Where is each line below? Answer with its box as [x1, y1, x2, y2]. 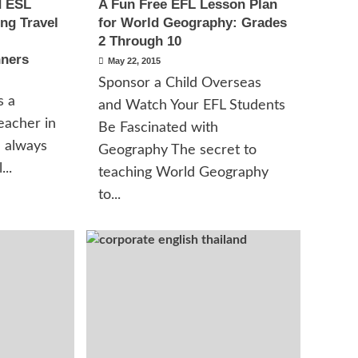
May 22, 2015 [108, 56, 161, 66]
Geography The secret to [98, 143, 257, 157]
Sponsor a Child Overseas [98, 76, 262, 90]
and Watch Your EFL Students [98, 98, 286, 113]
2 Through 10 [98, 34, 182, 49]
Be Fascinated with [98, 121, 219, 135]
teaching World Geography [98, 165, 269, 180]
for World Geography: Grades [98, 15, 288, 30]
